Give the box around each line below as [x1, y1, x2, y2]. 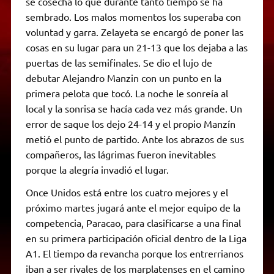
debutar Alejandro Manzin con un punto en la [25, 72, 221, 84]
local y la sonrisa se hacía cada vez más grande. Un [25, 102, 242, 115]
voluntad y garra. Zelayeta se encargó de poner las [25, 26, 243, 39]
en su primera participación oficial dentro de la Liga [25, 232, 246, 245]
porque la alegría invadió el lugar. [25, 163, 169, 176]
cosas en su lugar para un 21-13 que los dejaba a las [25, 41, 248, 54]
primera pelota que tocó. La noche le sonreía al [25, 87, 228, 100]
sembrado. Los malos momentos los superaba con [25, 10, 241, 23]
